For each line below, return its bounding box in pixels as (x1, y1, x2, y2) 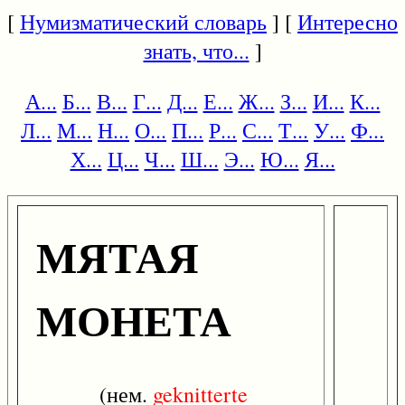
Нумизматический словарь (20, 7, 267, 36)
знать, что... (143, 36, 250, 65)
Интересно (297, 7, 398, 36)
